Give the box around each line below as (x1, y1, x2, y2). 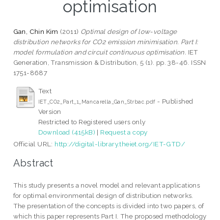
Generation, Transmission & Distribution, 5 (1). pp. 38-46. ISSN (13, 58, 206, 66)
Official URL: (13, 139, 55, 148)
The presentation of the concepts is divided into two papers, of (13, 202, 204, 210)
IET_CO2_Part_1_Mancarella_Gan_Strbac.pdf (38, 98, 156, 105)
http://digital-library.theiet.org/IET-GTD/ (55, 139, 186, 148)
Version (38, 107, 61, 115)
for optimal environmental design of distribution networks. (13, 192, 193, 200)
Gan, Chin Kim (13, 27, 58, 35)
